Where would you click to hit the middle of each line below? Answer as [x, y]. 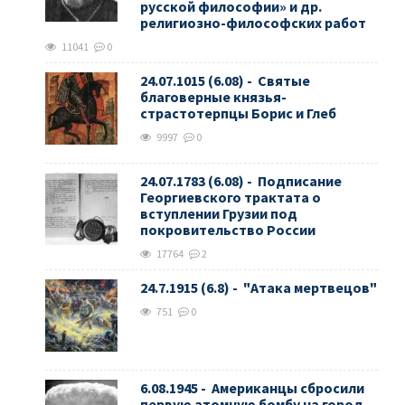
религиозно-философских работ [253, 23]
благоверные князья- [213, 97]
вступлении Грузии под [219, 214]
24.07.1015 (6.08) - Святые [225, 81]
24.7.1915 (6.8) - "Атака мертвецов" [259, 288]
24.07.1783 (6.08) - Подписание [241, 181]
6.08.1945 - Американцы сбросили [252, 388]
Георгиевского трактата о [231, 198]
